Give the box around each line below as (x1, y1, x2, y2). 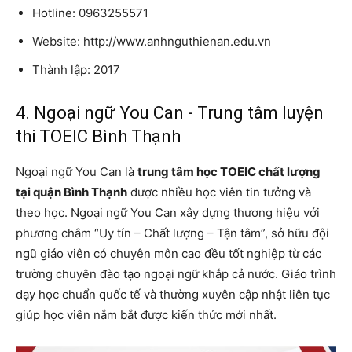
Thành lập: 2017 (32, 61, 120, 77)
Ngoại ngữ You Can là (16, 163, 137, 179)
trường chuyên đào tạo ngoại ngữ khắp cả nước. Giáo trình (16, 266, 336, 281)
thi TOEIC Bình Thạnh (16, 126, 181, 146)
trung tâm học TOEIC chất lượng (137, 163, 321, 179)
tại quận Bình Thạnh (16, 184, 127, 200)
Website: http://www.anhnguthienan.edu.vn (32, 33, 271, 49)
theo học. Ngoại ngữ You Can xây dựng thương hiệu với (16, 204, 320, 220)
